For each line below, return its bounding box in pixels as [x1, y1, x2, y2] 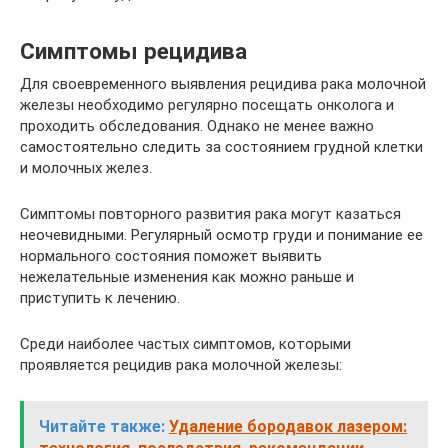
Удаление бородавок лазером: [169, 417, 407, 437]
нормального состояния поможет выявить [20, 247, 322, 266]
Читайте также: [39, 417, 165, 437]
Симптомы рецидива [20, 37, 247, 64]
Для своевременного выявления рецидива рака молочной [20, 75, 426, 94]
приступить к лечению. [20, 289, 180, 308]
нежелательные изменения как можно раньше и [20, 268, 354, 287]
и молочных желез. [20, 159, 152, 178]
